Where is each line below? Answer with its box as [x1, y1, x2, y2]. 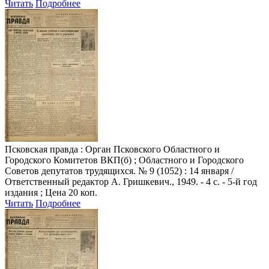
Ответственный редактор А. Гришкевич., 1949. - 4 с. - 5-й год [5, 176, 257, 187]
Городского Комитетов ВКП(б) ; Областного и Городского [5, 154, 244, 165]
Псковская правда [5, 144, 78, 154]
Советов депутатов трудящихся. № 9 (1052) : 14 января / [5, 165, 234, 176]
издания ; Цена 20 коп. [5, 187, 97, 198]
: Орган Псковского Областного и [78, 144, 220, 154]
